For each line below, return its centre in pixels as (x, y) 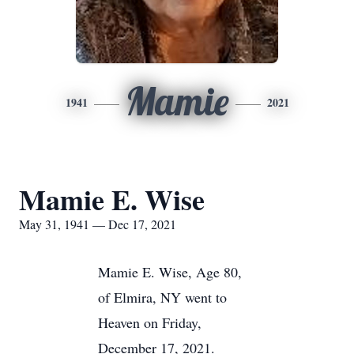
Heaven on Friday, (150, 322)
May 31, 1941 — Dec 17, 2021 (98, 224)
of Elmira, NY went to (162, 297)
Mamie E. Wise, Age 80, (170, 272)
